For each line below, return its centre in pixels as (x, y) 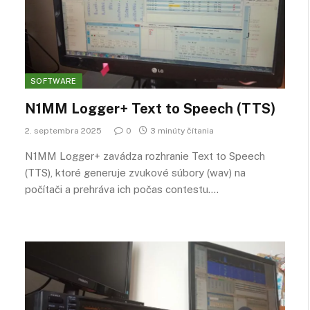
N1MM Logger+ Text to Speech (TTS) (150, 108)
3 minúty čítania (182, 130)
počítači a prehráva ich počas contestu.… (122, 189)
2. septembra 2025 (63, 130)
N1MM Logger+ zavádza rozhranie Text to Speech (145, 156)
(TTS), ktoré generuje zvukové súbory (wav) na (135, 172)
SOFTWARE (54, 81)
